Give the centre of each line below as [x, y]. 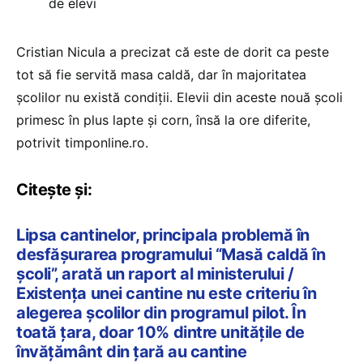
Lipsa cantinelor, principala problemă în [163, 235]
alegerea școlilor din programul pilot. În [161, 312]
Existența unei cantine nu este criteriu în [167, 293]
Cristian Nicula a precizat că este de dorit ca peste [173, 51]
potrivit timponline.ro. [82, 142]
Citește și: [54, 189]
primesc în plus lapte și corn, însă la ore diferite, [163, 120]
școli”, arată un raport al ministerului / [155, 273]
